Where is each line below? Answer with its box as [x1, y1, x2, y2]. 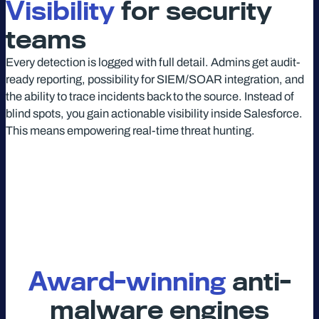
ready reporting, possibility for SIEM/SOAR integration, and [6, 73, 304, 85]
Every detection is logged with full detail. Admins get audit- [6, 56, 300, 68]
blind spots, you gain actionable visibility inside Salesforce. [6, 107, 303, 120]
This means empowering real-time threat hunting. [6, 124, 255, 137]
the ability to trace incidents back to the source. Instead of [6, 90, 294, 103]
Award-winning [28, 267, 226, 296]
